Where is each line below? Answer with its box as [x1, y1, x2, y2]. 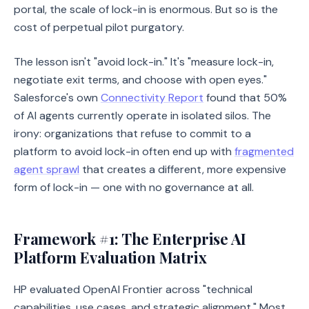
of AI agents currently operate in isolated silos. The [14, 108, 271, 123]
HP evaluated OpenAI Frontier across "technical [14, 282, 252, 297]
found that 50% [203, 90, 287, 105]
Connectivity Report [101, 90, 203, 105]
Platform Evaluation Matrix [14, 247, 207, 268]
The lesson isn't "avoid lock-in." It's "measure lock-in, [14, 54, 274, 69]
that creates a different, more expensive [79, 162, 286, 177]
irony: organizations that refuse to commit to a [14, 126, 251, 141]
